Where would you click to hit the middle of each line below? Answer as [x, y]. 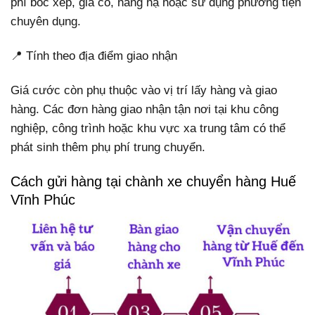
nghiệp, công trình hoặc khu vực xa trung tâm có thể [148, 129]
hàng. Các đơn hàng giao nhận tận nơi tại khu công [144, 110]
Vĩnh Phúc [43, 200]
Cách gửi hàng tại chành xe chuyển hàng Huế [153, 182]
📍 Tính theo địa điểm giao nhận [94, 56]
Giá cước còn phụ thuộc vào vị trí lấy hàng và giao [144, 91]
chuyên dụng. [46, 22]
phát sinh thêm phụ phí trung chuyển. [108, 148]
